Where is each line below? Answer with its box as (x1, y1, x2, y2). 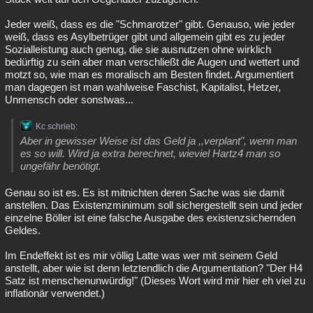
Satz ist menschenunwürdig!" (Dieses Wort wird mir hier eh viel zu (5, 275, 305, 286)
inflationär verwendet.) (5, 287, 105, 299)
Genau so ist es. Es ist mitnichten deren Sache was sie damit (5, 187, 284, 198)
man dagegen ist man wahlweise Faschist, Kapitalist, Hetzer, (5, 81, 281, 93)
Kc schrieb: (36, 122, 78, 131)
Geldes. (5, 224, 41, 236)
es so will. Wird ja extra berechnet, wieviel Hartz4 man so (20, 147, 280, 159)
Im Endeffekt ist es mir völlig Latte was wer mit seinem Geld (5, 249, 277, 261)
